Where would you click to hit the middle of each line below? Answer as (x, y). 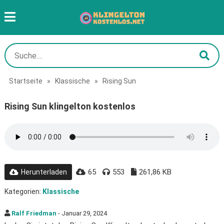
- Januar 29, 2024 (81, 213)
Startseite (25, 81)
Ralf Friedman (34, 213)
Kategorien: (23, 191)
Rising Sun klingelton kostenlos (70, 106)
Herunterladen (44, 172)
